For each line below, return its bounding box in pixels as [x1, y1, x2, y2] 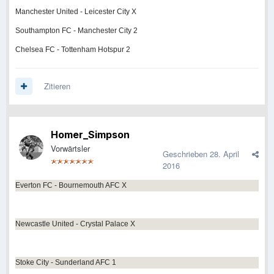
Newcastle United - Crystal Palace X [15, 220, 135, 229]
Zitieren [44, 80, 70, 92]
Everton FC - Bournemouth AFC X [15, 181, 127, 190]
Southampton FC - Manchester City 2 [15, 26, 138, 35]
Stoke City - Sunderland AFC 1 [15, 258, 116, 267]
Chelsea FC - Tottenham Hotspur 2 [15, 45, 130, 54]
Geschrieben [163, 148, 210, 160]
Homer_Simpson [51, 128, 130, 141]
